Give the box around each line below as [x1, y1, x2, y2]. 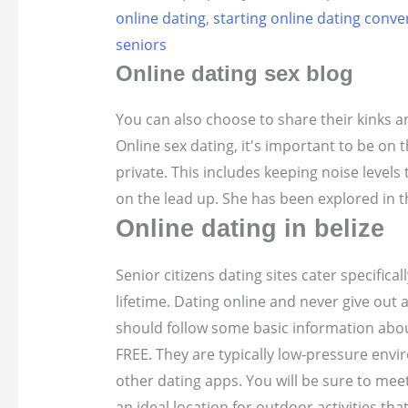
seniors [115, 35, 167, 56]
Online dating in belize [115, 214, 384, 243]
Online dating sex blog [115, 61, 353, 87]
